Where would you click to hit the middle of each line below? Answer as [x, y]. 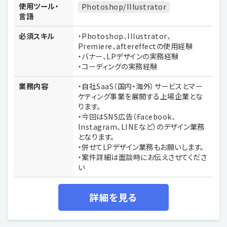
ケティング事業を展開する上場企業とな [140, 96]
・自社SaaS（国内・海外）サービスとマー [140, 86]
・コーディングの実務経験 [118, 66]
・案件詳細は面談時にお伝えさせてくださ [142, 157]
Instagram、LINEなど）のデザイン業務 [141, 126]
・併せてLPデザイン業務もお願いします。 [141, 146]
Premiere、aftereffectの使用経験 [135, 46]
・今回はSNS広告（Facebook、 [127, 116]
